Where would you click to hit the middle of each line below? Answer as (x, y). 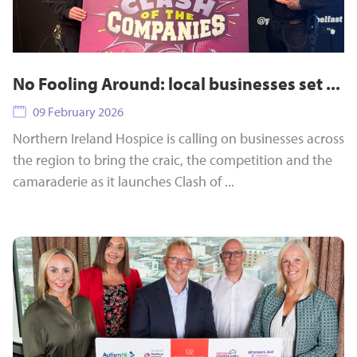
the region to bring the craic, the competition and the (173, 160)
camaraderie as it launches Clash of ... (124, 181)
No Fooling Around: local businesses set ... (177, 84)
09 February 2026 (78, 112)
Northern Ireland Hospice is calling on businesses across (178, 138)
